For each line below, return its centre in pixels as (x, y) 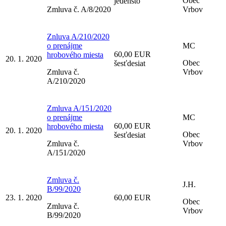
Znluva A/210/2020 (78, 36)
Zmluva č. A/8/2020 (79, 9)
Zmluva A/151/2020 (79, 108)
